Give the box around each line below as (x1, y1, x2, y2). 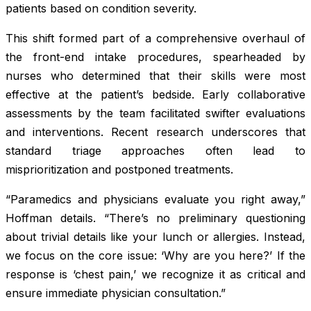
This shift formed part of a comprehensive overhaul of (6, 31, 305, 45)
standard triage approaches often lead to (6, 143, 305, 158)
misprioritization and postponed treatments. (6, 162, 233, 176)
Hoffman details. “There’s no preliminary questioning (6, 210, 305, 225)
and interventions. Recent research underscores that (6, 124, 305, 139)
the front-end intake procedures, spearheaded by (6, 49, 305, 64)
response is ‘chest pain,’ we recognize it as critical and (6, 267, 305, 281)
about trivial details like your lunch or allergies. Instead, (6, 229, 305, 244)
